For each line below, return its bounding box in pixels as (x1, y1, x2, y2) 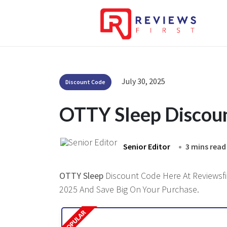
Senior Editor (123, 141, 170, 152)
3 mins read (185, 141, 226, 152)
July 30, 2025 (122, 76, 165, 86)
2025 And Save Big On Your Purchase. (59, 183, 199, 195)
